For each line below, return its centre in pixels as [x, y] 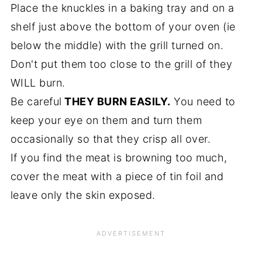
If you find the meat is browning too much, [119, 158]
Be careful [36, 102]
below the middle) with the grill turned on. [117, 46]
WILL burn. [38, 83]
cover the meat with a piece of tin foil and [117, 177]
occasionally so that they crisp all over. [111, 139]
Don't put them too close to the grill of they [121, 64]
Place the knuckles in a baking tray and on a [122, 8]
